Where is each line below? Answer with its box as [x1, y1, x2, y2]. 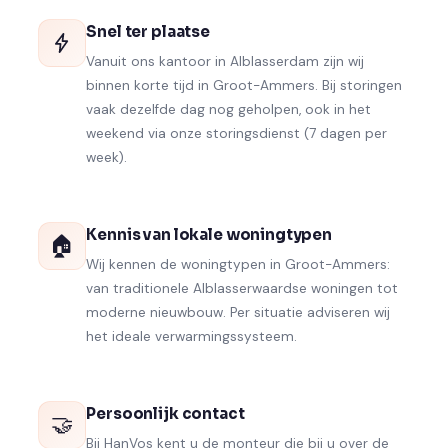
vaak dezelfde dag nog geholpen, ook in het [86, 101, 372, 119]
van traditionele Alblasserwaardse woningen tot [86, 280, 399, 298]
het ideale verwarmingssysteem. [86, 328, 298, 346]
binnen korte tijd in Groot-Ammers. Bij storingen [86, 77, 403, 95]
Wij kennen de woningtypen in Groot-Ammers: [86, 256, 391, 274]
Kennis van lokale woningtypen [86, 225, 332, 245]
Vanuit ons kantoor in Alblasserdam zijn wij [86, 53, 365, 71]
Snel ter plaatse [86, 22, 210, 42]
